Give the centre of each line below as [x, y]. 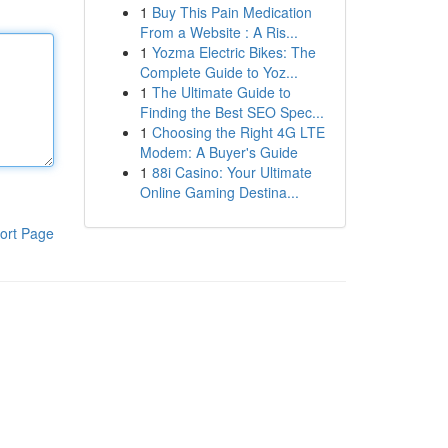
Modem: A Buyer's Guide [218, 152]
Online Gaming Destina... [219, 192]
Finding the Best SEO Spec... [231, 112]
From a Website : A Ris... [218, 32]
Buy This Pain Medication [231, 12]
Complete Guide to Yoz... [218, 72]
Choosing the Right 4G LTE [238, 132]
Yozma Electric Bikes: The [233, 52]
